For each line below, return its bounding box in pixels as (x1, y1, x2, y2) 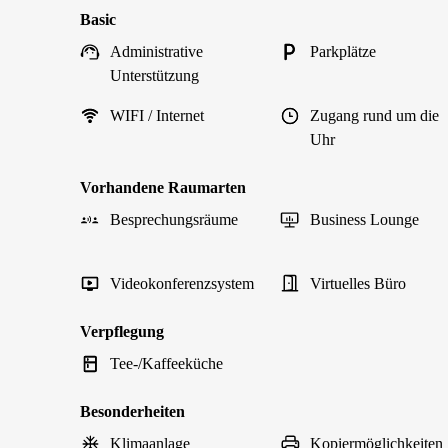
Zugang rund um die (310, 107, 439, 124)
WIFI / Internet (110, 107, 204, 124)
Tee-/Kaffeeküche (110, 355, 223, 372)
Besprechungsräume (110, 211, 238, 228)
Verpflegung (80, 323, 164, 340)
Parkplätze (310, 43, 376, 60)
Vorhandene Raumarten (80, 179, 246, 196)
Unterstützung (110, 67, 199, 84)
